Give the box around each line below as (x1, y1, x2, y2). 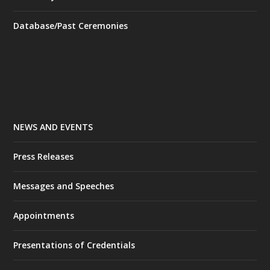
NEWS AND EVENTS (13, 121, 93, 133)
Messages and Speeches (13, 180, 115, 192)
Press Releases (13, 151, 74, 163)
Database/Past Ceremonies (13, 20, 128, 32)
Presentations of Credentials (13, 239, 136, 251)
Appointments (13, 210, 75, 222)
